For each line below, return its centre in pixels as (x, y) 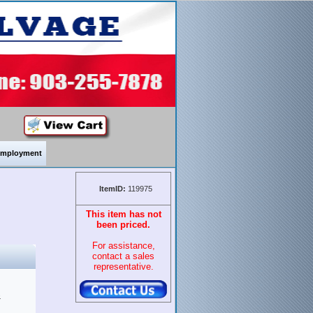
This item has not (123, 214)
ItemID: (113, 189)
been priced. (123, 225)
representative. (123, 267)
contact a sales (123, 256)
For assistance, (123, 246)
